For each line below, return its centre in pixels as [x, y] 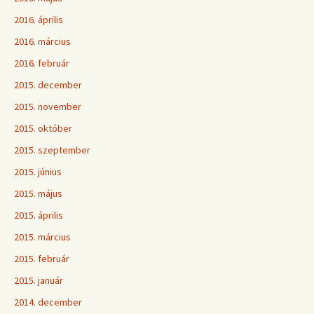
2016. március [42, 41]
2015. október [43, 128]
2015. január [39, 280]
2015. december [48, 85]
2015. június [38, 172]
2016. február [42, 63]
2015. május [38, 193]
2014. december [48, 302]
